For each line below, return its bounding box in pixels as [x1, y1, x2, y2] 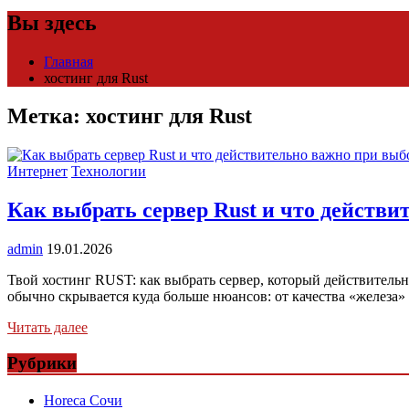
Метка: [7, 104, 86, 129]
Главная [44, 53, 93, 69]
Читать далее [7, 320, 88, 336]
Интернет [7, 163, 68, 180]
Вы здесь [7, 10, 97, 35]
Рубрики [7, 352, 77, 372]
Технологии [71, 163, 146, 180]
